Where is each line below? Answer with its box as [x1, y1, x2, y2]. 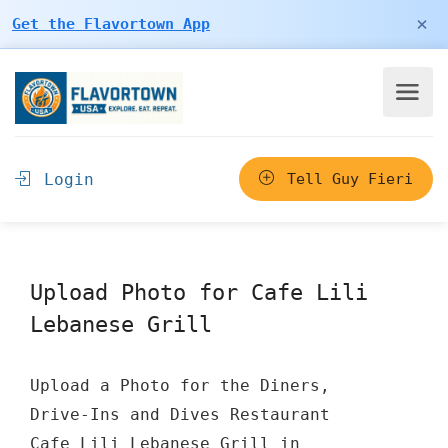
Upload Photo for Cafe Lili [30, 280, 368, 305]
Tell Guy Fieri [278, 170, 413, 188]
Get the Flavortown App [12, 14, 210, 33]
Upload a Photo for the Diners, [30, 376, 330, 395]
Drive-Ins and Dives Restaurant [30, 405, 330, 424]
